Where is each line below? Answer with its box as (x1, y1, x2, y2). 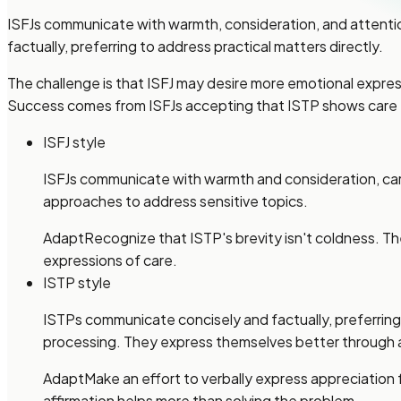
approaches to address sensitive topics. (43, 191, 308, 210)
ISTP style (43, 272, 111, 292)
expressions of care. (43, 250, 177, 269)
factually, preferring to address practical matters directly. (7, 36, 383, 55)
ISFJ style (43, 132, 106, 151)
